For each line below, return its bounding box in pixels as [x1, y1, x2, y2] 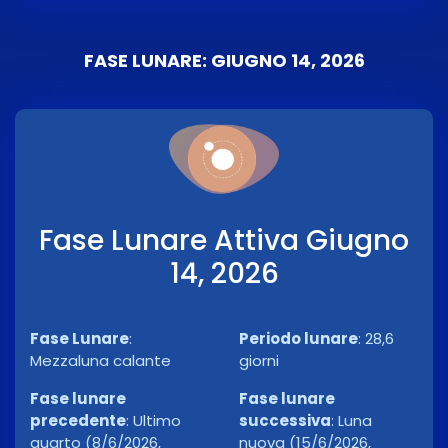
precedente [30, 410, 126, 432]
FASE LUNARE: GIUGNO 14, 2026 [83, 48, 365, 74]
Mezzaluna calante [30, 350, 171, 372]
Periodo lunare [239, 328, 358, 350]
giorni [239, 350, 279, 372]
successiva [239, 410, 331, 432]
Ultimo [133, 410, 181, 432]
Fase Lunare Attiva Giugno [39, 221, 409, 261]
